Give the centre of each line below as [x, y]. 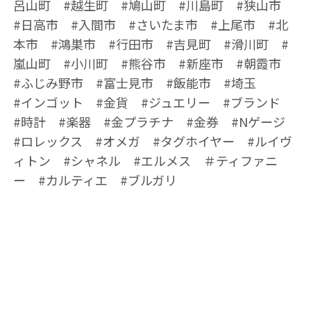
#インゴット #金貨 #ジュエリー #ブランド [153, 102]
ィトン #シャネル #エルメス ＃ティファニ [145, 160]
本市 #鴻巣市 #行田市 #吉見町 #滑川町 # [151, 44]
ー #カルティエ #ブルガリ [95, 180]
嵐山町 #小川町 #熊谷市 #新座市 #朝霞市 [153, 63]
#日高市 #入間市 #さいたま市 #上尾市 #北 [150, 24]
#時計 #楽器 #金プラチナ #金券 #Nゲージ [155, 121]
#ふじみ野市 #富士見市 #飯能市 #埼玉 [134, 83]
